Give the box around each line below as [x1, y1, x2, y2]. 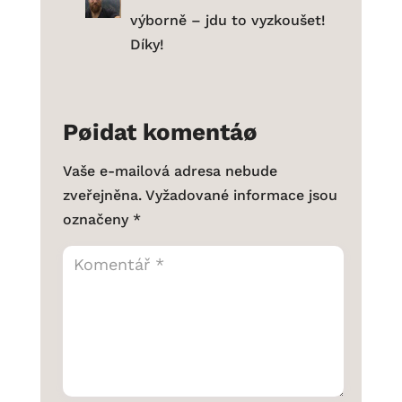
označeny [62, 211, 133, 229]
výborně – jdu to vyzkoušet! [129, 12, 326, 30]
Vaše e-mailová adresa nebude [62, 162, 277, 180]
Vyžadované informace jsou [144, 187, 337, 205]
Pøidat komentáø [62, 118, 258, 146]
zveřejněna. [62, 187, 142, 205]
